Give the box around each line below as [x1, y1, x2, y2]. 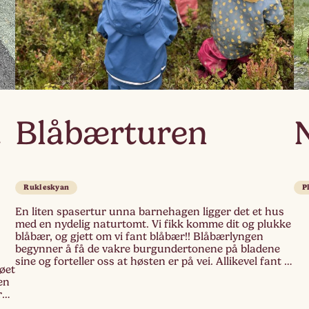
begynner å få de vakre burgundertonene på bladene [15, 243, 281, 256]
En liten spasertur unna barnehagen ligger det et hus [15, 206, 285, 219]
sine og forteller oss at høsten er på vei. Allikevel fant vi [15, 255, 293, 268]
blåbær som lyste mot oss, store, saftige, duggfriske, [15, 268, 279, 281]
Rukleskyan [23, 183, 70, 192]
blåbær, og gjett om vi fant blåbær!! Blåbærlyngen [15, 230, 264, 243]
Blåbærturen [15, 114, 208, 153]
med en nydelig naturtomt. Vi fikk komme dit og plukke [15, 218, 292, 231]
